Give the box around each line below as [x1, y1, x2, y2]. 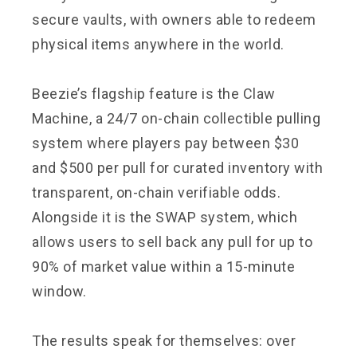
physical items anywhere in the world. [32, 35, 284, 53]
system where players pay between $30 [32, 134, 299, 151]
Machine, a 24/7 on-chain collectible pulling [32, 109, 320, 127]
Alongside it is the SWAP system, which [32, 208, 297, 226]
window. [32, 282, 87, 300]
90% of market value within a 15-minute [32, 257, 295, 275]
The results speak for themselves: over [32, 331, 296, 349]
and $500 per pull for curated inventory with [32, 159, 323, 176]
